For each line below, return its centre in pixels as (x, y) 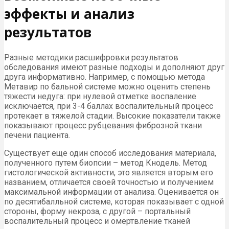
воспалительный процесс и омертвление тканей (97, 221)
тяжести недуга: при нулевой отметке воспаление (100, 96)
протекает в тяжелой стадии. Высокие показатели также (112, 116)
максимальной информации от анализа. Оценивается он (111, 192)
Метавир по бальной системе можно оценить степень (107, 86)
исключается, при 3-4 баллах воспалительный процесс (109, 106)
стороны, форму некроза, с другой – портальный (97, 211)
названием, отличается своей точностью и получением (109, 182)
